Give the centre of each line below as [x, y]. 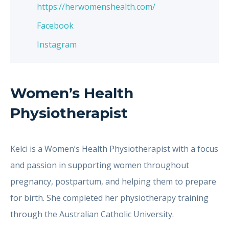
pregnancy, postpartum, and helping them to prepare [113, 181]
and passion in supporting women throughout [100, 165]
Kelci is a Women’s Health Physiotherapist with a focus [114, 149]
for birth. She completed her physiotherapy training [109, 198]
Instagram [57, 44]
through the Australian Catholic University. [92, 214]
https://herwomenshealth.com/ [96, 7]
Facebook [55, 26]
